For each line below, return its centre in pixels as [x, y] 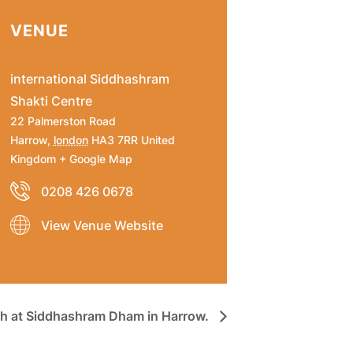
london [71, 139]
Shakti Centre [51, 100]
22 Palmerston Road [63, 121]
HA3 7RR [114, 139]
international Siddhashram [89, 78]
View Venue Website [102, 225]
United [158, 139]
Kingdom [33, 158]
